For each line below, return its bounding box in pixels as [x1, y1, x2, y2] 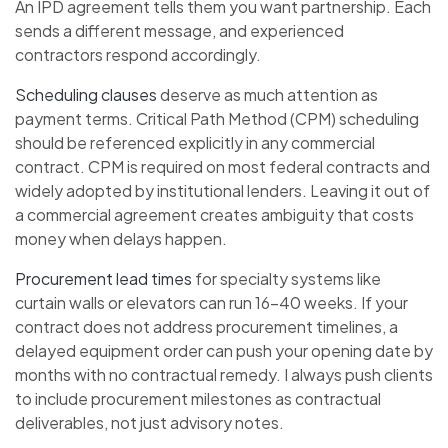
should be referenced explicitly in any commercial [15, 131, 375, 153]
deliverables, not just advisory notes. [15, 411, 284, 433]
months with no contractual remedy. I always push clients [15, 363, 433, 385]
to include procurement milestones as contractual [15, 387, 381, 409]
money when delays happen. [15, 227, 227, 249]
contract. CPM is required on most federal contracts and [15, 155, 430, 177]
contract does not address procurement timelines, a [15, 315, 398, 337]
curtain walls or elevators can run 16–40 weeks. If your [15, 291, 408, 313]
